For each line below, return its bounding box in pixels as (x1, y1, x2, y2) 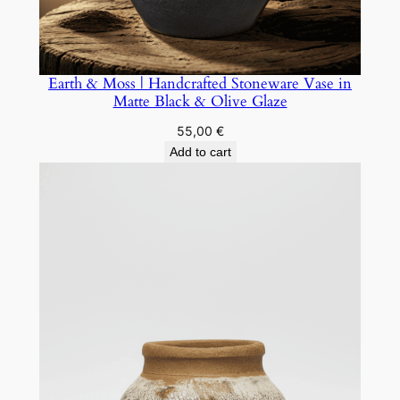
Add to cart (169, 145, 231, 160)
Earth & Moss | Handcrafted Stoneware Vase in (48, 73, 352, 95)
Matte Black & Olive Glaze (112, 91, 287, 112)
